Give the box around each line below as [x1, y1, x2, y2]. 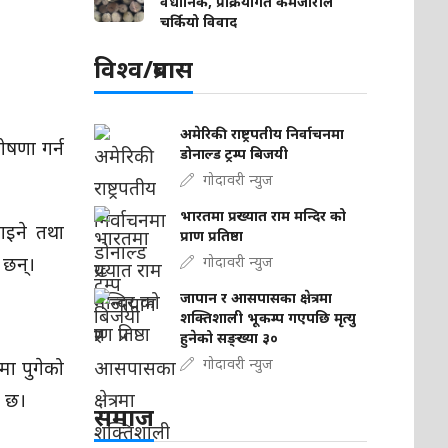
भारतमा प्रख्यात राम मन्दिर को [180, 206, 347, 225]
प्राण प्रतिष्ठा [180, 226, 244, 245]
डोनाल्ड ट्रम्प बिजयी [180, 144, 289, 163]
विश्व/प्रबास [94, 52, 194, 85]
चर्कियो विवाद [160, 12, 238, 31]
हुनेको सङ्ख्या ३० [180, 328, 279, 347]
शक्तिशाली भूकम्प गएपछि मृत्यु [180, 308, 357, 327]
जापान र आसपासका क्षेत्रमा [180, 288, 333, 307]
